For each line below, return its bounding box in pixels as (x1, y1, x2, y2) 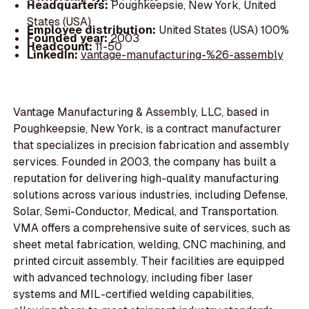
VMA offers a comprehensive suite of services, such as (13, 221, 291, 236)
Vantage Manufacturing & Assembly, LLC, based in (13, 105, 270, 120)
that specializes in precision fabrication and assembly (13, 138, 290, 153)
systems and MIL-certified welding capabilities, (13, 287, 255, 302)
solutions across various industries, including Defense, (13, 188, 288, 203)
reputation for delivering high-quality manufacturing (13, 171, 279, 186)
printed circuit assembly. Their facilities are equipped (13, 254, 285, 269)
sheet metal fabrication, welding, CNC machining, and (13, 237, 286, 252)
